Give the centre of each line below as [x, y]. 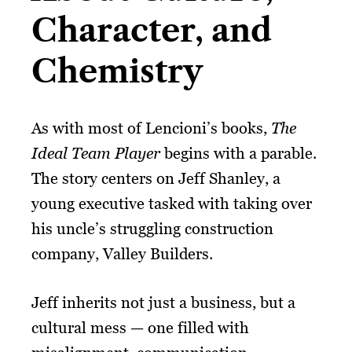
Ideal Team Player [96, 153]
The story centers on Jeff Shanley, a [156, 178]
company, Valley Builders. [122, 253]
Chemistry [117, 71]
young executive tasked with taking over [172, 203]
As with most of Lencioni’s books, [151, 128]
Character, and [152, 30]
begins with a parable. [240, 153]
